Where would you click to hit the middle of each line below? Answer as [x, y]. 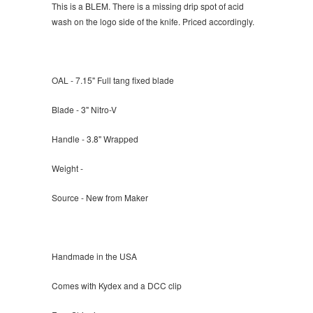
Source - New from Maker [100, 198]
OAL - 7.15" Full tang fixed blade [113, 80]
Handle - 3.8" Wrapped [96, 139]
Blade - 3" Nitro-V [84, 110]
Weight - [68, 168]
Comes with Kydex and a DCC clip [117, 286]
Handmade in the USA [94, 256]
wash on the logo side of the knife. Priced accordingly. [154, 22]
